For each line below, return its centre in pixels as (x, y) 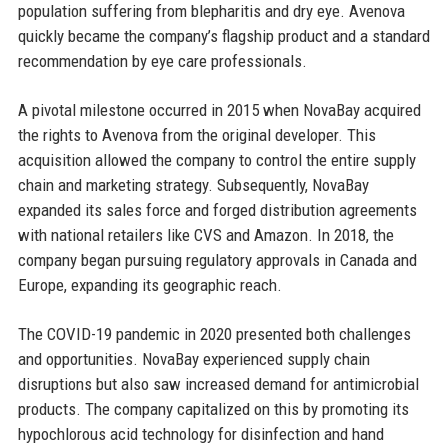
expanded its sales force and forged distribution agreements (217, 209)
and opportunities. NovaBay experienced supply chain (193, 358)
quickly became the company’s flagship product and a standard (223, 35)
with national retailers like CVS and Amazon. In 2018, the (205, 234)
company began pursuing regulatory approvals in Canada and (217, 259)
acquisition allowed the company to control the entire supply (216, 159)
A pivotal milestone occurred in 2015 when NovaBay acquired (219, 109)
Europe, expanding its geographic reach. (149, 284)
